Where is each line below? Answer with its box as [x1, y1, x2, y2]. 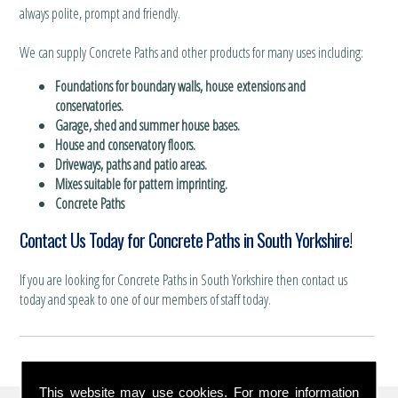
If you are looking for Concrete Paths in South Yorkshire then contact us [19, 269, 347, 290]
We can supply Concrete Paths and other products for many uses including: [19, 42, 363, 62]
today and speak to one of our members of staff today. [19, 289, 271, 309]
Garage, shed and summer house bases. [54, 115, 240, 135]
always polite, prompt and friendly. [19, 3, 180, 23]
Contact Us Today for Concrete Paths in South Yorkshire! [19, 226, 352, 253]
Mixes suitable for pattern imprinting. [54, 173, 227, 194]
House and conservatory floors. [54, 134, 195, 155]
